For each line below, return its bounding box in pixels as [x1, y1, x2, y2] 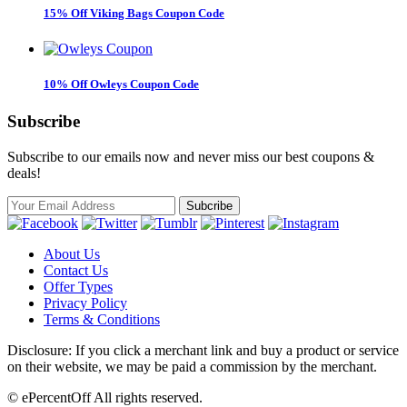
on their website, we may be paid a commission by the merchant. [7, 359, 377, 375]
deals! [7, 165, 41, 182]
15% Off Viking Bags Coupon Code [44, 5, 224, 20]
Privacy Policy [44, 295, 127, 312]
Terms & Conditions [44, 312, 160, 328]
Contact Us [44, 263, 108, 279]
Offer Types [44, 279, 113, 295]
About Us [44, 246, 100, 263]
